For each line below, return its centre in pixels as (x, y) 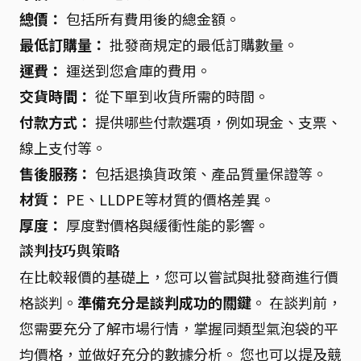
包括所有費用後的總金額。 (151, 18)
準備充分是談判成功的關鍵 (164, 302)
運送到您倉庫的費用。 (137, 70)
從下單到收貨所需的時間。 (180, 95)
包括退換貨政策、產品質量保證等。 (210, 173)
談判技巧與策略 (70, 250)
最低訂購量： (63, 44)
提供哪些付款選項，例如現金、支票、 (217, 121)
